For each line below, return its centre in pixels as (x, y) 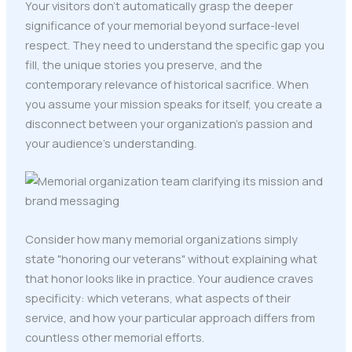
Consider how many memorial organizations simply (161, 238)
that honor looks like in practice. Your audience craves (169, 278)
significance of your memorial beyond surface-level (162, 25)
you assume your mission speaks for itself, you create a (173, 104)
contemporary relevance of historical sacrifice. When (167, 84)
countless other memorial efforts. (114, 337)
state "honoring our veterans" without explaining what (171, 258)
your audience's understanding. (110, 143)
